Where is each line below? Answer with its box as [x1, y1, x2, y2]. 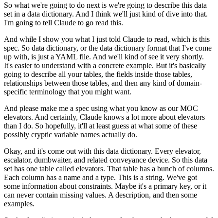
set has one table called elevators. [4, 164, 105, 173]
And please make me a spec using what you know [4, 104, 158, 113]
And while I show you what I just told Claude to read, [4, 35, 169, 44]
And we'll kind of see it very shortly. [92, 53, 204, 61]
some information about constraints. [4, 182, 113, 191]
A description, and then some [108, 191, 197, 200]
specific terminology [4, 88, 66, 96]
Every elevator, [155, 147, 201, 156]
